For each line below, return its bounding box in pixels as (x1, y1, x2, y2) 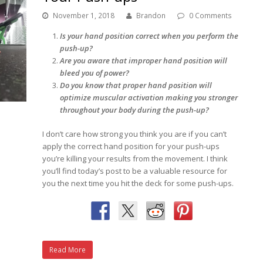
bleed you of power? (60, 67, 131, 78)
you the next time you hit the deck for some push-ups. (42, 177, 234, 188)
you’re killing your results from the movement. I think (42, 153, 228, 164)
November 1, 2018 (53, 10, 115, 21)
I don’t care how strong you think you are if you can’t (42, 128, 227, 139)
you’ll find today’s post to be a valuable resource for (42, 165, 228, 176)
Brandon (136, 10, 166, 21)
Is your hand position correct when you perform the (60, 30, 239, 41)
